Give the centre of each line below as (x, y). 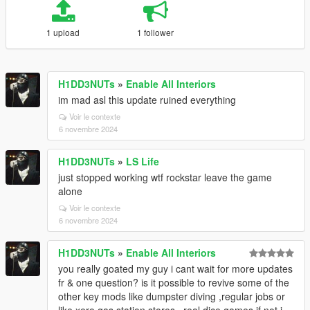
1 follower (156, 32)
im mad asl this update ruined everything (147, 100)
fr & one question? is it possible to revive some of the (174, 282)
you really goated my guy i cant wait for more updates (175, 268)
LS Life (143, 161)
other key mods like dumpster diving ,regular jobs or (172, 296)
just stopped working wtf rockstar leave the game (165, 177)
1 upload (63, 32)
